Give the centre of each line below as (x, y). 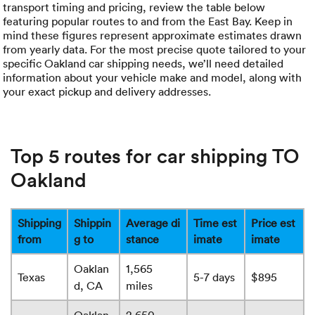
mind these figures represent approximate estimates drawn (153, 36)
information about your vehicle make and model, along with (153, 78)
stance (142, 239)
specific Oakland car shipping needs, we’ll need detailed (143, 64)
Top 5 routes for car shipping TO (155, 156)
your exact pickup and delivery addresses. (107, 92)
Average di (153, 223)
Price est (273, 223)
